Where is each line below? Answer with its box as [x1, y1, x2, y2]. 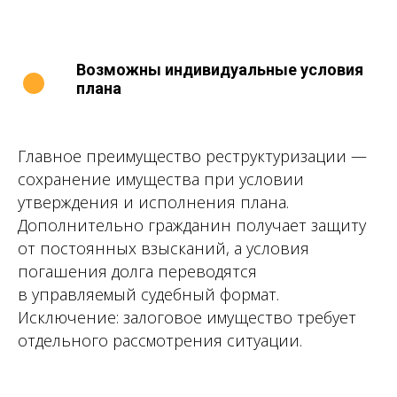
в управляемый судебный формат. [18, 284, 279, 305]
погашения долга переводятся [18, 261, 257, 282]
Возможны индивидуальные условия [76, 60, 363, 79]
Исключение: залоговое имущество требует [18, 307, 356, 328]
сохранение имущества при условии [18, 168, 304, 190]
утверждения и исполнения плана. [18, 191, 289, 213]
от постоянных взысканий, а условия [18, 237, 309, 259]
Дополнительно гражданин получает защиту [18, 214, 366, 236]
